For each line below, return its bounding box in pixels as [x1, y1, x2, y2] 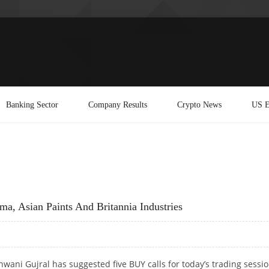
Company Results [88, 99, 147, 109]
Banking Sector [6, 99, 58, 109]
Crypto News [177, 99, 222, 109]
